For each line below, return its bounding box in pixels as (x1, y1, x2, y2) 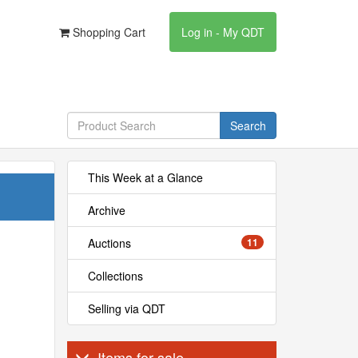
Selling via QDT (87, 300, 165, 316)
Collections (87, 268, 143, 284)
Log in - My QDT (181, 24, 265, 40)
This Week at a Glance (87, 169, 203, 185)
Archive (87, 202, 125, 218)
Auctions (87, 235, 131, 251)
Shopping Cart (70, 24, 145, 40)
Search (229, 117, 266, 133)
